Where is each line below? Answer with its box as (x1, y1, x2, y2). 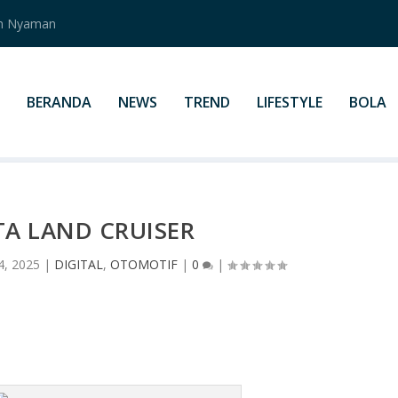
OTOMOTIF (110, 255, 179, 273)
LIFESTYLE (256, 92, 322, 112)
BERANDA (26, 92, 92, 112)
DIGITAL (54, 255, 104, 273)
